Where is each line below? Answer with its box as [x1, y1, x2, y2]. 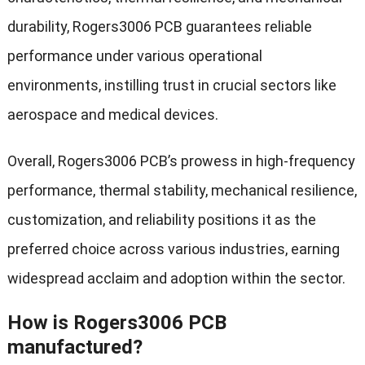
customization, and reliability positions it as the [7, 211, 316, 229]
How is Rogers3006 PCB [7, 311, 226, 335]
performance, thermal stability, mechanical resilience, [7, 182, 357, 200]
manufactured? [7, 336, 143, 359]
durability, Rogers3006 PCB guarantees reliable [7, 18, 312, 36]
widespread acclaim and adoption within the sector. [7, 270, 345, 288]
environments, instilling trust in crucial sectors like [7, 77, 336, 95]
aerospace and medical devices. [7, 106, 218, 124]
